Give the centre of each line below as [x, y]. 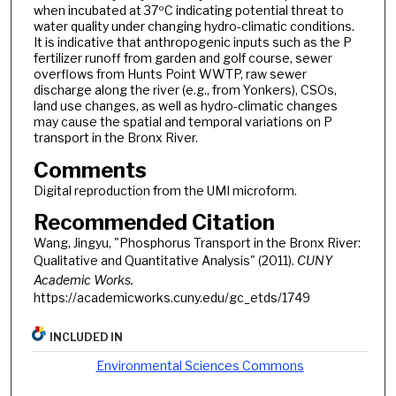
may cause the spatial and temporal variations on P [183, 122]
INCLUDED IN [87, 337]
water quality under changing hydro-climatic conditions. [194, 27]
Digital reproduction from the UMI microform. [165, 190]
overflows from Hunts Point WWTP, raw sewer [170, 74]
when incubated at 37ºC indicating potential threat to [188, 11]
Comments [90, 170]
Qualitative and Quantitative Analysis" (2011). [165, 261]
